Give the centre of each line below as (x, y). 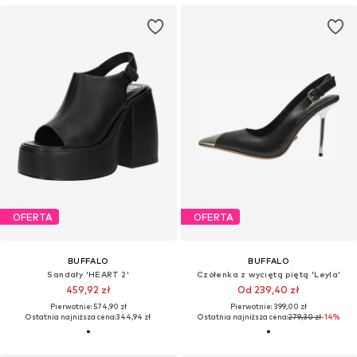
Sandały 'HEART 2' (88, 275)
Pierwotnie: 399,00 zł (269, 307)
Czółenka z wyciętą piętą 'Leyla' (269, 275)
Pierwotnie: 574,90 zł (88, 307)
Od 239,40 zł (269, 290)
